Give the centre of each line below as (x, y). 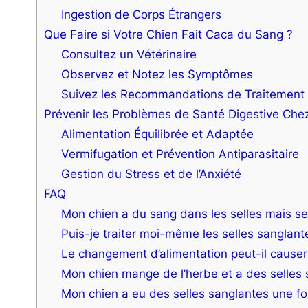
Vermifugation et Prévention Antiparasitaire (180, 153)
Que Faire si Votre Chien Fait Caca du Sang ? (168, 34)
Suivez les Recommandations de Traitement (183, 93)
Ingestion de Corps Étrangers (142, 14)
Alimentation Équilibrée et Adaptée (158, 133)
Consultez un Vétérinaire (129, 54)
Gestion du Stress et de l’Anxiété (152, 173)
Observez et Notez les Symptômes (157, 74)
